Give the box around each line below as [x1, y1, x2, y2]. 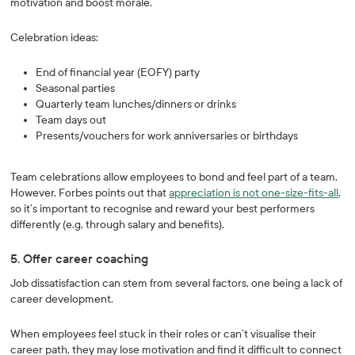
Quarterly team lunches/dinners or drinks [36, 97, 237, 111]
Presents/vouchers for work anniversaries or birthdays [36, 129, 299, 143]
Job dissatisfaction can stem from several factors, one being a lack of [10, 277, 343, 290]
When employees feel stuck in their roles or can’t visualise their [10, 327, 317, 341]
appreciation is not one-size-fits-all [169, 186, 339, 200]
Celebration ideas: [10, 31, 99, 44]
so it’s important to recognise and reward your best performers [10, 202, 315, 216]
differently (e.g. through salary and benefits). [10, 218, 225, 231]
